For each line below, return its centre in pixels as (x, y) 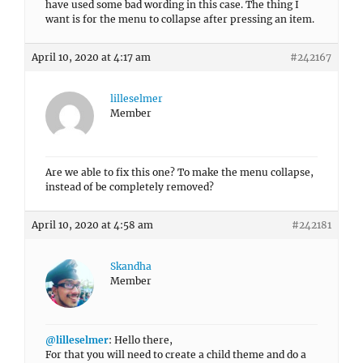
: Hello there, (141, 340)
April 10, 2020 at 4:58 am (92, 225)
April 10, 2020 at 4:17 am (91, 57)
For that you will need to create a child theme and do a (176, 354)
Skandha (131, 266)
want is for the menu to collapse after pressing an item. (180, 19)
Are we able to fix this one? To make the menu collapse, (179, 172)
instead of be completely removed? (130, 187)
